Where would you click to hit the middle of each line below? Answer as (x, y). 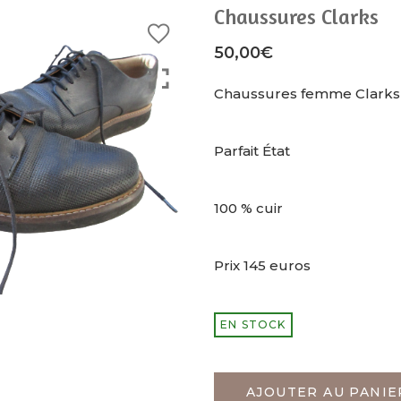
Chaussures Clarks (296, 17)
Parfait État (252, 151)
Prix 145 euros (262, 265)
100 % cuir (248, 208)
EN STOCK (253, 324)
